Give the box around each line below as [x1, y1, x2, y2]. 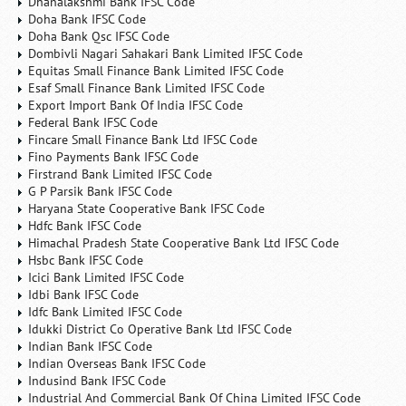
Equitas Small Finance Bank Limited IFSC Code [28, 63, 285, 79]
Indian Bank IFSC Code [28, 338, 153, 354]
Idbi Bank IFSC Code [28, 286, 140, 303]
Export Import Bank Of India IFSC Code [28, 97, 244, 113]
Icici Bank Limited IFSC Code [28, 269, 185, 285]
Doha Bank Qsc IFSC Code [28, 28, 170, 44]
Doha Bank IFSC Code [28, 11, 147, 27]
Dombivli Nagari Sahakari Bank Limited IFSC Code [28, 45, 304, 62]
